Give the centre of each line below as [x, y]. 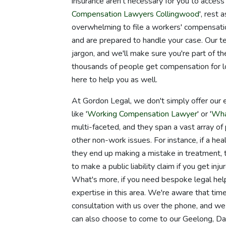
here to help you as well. [115, 79]
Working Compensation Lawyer [142, 114]
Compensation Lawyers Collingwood [135, 14]
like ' [79, 114]
